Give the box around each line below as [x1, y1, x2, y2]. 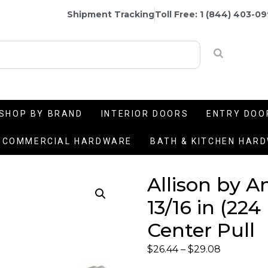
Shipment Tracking [67, 8, 154, 20]
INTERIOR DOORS [100, 109, 189, 118]
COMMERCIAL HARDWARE [2, 136, 133, 146]
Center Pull [147, 218, 255, 242]
